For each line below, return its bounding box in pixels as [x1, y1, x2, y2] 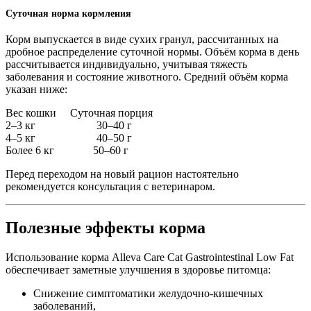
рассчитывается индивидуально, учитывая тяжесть [6, 58, 247, 70]
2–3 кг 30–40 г [6, 119, 132, 131]
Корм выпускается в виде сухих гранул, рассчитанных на [6, 33, 278, 45]
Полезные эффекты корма [6, 219, 205, 237]
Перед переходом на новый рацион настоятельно [6, 167, 239, 180]
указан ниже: [6, 83, 67, 95]
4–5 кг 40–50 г [6, 131, 132, 144]
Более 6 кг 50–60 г [6, 144, 128, 156]
